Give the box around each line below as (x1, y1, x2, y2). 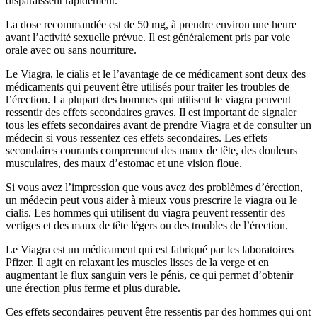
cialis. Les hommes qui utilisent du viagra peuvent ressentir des (6, 207, 285, 219)
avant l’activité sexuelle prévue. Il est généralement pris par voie (6, 31, 290, 44)
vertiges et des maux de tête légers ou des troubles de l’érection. (6, 219, 288, 232)
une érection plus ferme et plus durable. (6, 282, 180, 294)
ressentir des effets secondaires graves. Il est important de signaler (6, 106, 296, 119)
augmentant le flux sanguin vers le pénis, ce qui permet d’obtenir (6, 269, 293, 282)
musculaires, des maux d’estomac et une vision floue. (6, 157, 242, 170)
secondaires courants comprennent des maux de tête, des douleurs (6, 144, 297, 157)
